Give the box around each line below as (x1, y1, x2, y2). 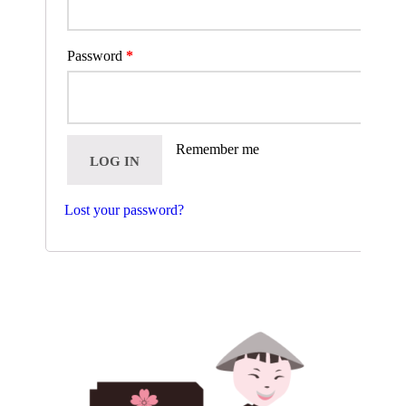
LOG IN (89, 153, 140, 169)
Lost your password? (64, 201, 184, 217)
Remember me (175, 140, 259, 157)
